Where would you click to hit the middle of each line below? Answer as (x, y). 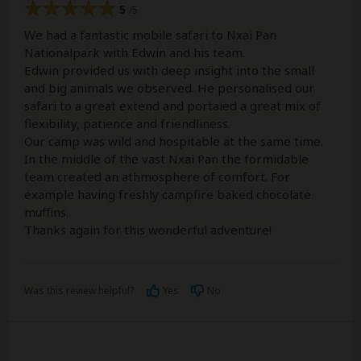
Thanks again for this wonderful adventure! (148, 230)
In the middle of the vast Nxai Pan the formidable (166, 159)
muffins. (46, 212)
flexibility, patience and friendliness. (127, 124)
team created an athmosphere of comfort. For (157, 177)
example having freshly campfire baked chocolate (168, 195)
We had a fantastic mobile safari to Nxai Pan (150, 35)
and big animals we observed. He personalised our (169, 88)
